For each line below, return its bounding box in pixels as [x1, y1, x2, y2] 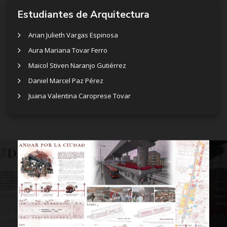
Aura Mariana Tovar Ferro [28, 46, 107, 55]
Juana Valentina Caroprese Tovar [28, 91, 131, 100]
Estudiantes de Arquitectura [18, 8, 149, 21]
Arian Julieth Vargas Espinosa [28, 30, 118, 40]
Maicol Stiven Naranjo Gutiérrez [28, 61, 126, 70]
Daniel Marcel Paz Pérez [28, 76, 103, 85]
